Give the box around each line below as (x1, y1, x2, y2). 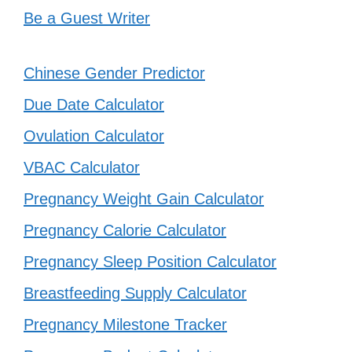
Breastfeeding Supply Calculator (24, 284, 247, 302)
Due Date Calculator (24, 96, 164, 114)
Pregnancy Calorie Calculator (24, 222, 226, 240)
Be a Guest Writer (24, 9, 150, 27)
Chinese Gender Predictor (24, 64, 205, 82)
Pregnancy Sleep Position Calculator (24, 253, 277, 271)
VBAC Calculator (24, 159, 140, 177)
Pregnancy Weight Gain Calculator (24, 190, 264, 208)
